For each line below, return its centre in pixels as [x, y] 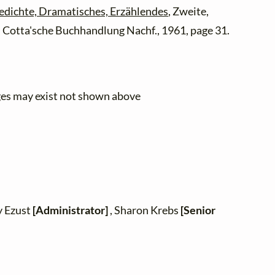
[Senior [198, 210]
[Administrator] [71, 210]
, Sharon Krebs [145, 210]
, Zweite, [189, 12]
